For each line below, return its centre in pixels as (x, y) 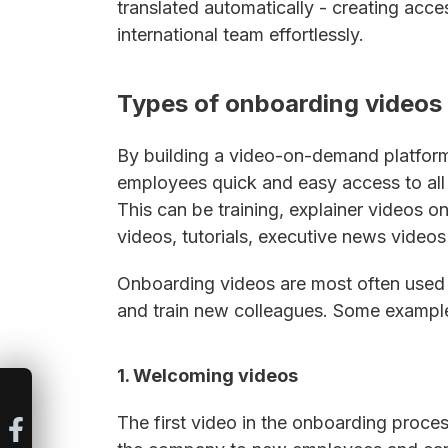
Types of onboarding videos (279, 103)
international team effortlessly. (240, 34)
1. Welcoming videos (207, 375)
